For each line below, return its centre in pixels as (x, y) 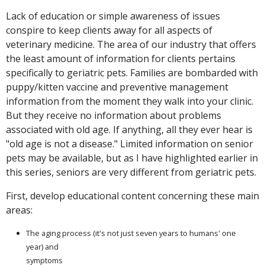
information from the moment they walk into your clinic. (130, 101)
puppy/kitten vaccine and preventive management (117, 87)
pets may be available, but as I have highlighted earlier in (132, 158)
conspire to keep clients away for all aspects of (109, 30)
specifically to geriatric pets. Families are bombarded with (132, 73)
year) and (42, 247)
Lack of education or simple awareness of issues (113, 16)
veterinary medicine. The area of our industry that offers (131, 45)
